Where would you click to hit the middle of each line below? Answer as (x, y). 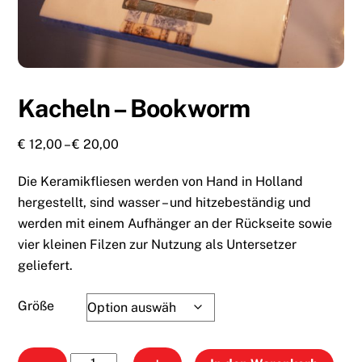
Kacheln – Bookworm (134, 108)
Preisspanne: (157, 144)
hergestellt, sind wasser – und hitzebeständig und (165, 202)
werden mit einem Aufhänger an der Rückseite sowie (175, 223)
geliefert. (46, 265)
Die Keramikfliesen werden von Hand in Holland (161, 181)
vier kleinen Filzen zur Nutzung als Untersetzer (158, 244)
